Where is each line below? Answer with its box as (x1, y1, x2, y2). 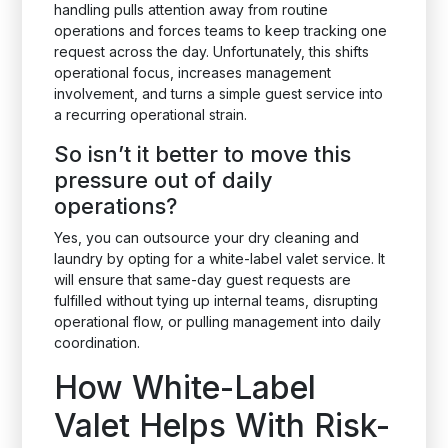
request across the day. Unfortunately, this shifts (54, 43, 370, 60)
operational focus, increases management (54, 64, 332, 81)
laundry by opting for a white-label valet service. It (54, 250, 386, 267)
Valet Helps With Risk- (54, 406, 391, 445)
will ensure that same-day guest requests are (54, 271, 352, 288)
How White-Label (54, 368, 317, 407)
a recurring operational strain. (54, 106, 248, 123)
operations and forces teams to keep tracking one (54, 22, 388, 39)
